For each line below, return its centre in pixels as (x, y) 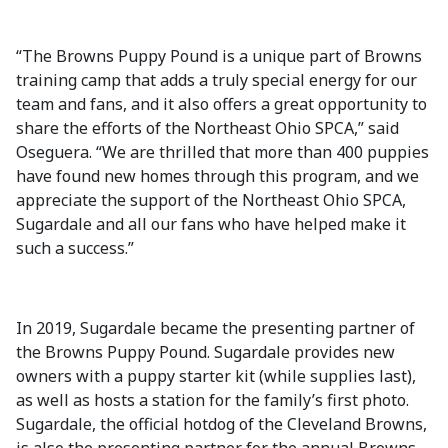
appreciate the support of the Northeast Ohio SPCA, (211, 200)
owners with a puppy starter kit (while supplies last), (216, 376)
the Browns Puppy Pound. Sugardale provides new (205, 352)
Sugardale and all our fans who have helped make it (211, 224)
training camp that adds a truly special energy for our (216, 80)
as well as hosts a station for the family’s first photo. (212, 400)
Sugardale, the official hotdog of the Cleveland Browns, (221, 424)
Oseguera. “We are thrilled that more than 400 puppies (222, 152)
